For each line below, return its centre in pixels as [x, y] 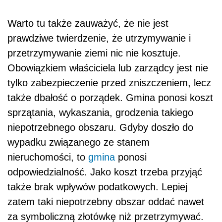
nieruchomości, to [48, 157]
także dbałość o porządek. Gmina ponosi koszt [110, 98]
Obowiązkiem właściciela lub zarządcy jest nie [108, 68]
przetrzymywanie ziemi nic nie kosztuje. [94, 53]
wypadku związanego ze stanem [79, 142]
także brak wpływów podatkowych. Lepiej [97, 187]
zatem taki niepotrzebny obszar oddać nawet [106, 202]
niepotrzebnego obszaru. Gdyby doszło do [100, 128]
